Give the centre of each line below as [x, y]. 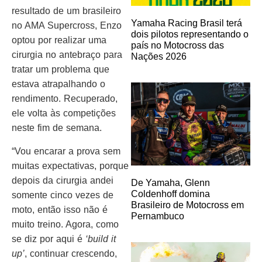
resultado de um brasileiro [66, 11]
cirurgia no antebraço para [67, 55]
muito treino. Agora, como [65, 224]
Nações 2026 [159, 56]
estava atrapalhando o [58, 84]
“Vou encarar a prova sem [66, 151]
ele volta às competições [64, 113]
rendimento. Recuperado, [65, 99]
